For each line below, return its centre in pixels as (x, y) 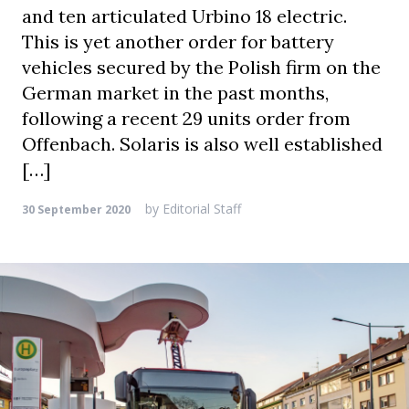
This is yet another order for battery (178, 42)
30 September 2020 (76, 210)
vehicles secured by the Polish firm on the (201, 67)
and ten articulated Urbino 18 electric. (184, 16)
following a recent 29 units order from (186, 118)
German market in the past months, (175, 93)
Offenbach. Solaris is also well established (202, 144)
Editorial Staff (200, 209)
